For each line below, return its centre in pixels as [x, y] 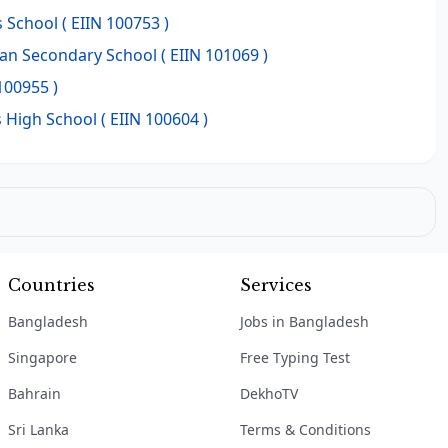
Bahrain [34, 393]
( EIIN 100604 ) [152, 119]
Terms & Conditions [305, 429]
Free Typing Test [295, 357]
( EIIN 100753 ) [113, 23]
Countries [51, 285]
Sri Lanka [38, 429]
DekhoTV [269, 393]
